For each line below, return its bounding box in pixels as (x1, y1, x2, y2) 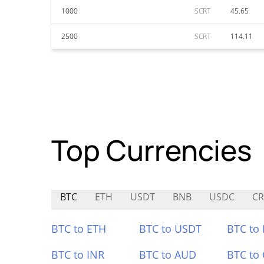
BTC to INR (51, 247, 104, 262)
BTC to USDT (138, 222, 202, 236)
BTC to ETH (51, 222, 106, 236)
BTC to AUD (138, 247, 196, 262)
